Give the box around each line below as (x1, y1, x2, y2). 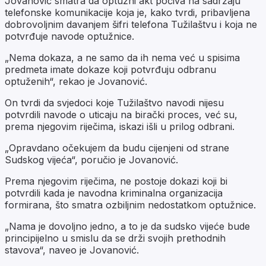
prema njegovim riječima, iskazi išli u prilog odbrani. (5, 120, 235, 132)
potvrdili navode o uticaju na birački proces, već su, (5, 108, 237, 121)
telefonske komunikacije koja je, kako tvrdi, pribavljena (5, 6, 250, 18)
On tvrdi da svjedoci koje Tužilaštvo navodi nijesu (5, 96, 224, 109)
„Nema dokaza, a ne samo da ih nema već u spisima (5, 51, 240, 64)
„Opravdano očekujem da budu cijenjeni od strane (5, 141, 229, 154)
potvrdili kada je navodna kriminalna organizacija (5, 186, 223, 199)
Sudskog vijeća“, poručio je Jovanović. (5, 153, 178, 166)
